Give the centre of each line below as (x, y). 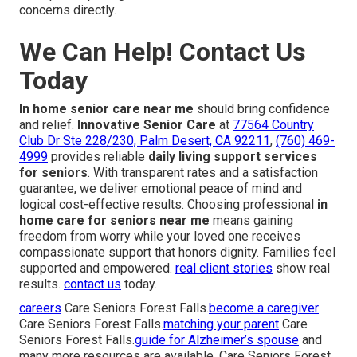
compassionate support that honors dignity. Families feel (177, 253)
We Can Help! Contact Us (163, 52)
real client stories (224, 269)
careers (40, 308)
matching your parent (221, 324)
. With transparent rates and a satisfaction (203, 173)
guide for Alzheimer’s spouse (217, 340)
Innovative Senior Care (147, 125)
